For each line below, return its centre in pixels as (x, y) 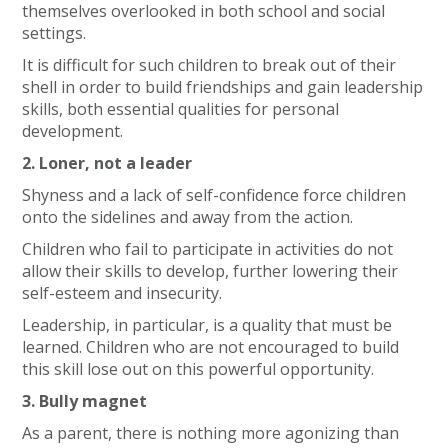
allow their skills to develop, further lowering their (210, 271)
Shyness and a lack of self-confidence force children (214, 195)
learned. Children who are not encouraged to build (211, 347)
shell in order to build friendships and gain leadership (223, 87)
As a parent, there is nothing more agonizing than (211, 433)
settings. (54, 33)
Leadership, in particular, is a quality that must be (207, 325)
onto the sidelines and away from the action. (188, 217)
